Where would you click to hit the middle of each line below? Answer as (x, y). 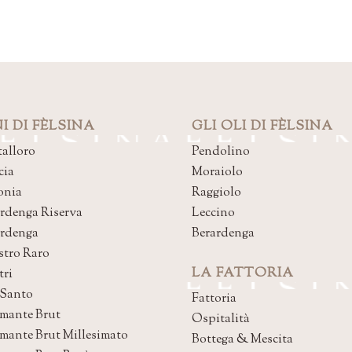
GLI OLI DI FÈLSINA (262, 126)
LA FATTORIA (243, 273)
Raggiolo (216, 193)
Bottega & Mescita (242, 340)
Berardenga (223, 234)
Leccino (213, 213)
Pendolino (221, 152)
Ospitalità (221, 319)
